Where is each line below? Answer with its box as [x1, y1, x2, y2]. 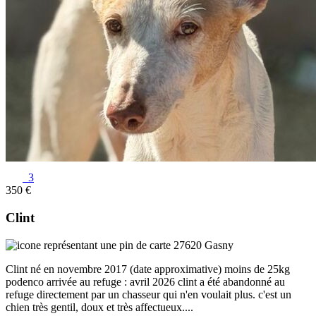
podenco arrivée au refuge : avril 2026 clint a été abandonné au [6, 275, 285, 288]
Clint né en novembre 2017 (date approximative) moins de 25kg [6, 262, 290, 275]
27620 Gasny [171, 238, 233, 251]
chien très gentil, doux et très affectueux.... [6, 300, 193, 313]
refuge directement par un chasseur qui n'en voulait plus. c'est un [6, 288, 291, 300]
